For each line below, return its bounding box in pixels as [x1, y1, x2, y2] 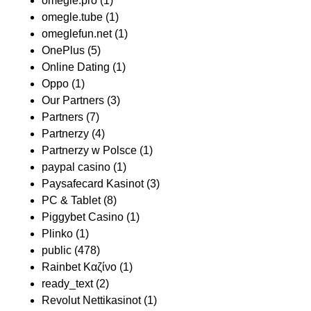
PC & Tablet [42, 194, 101, 206]
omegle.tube [42, 11, 103, 23]
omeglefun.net [42, 28, 112, 40]
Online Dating [42, 61, 110, 73]
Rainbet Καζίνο [42, 261, 117, 273]
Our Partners [42, 94, 104, 106]
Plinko [42, 228, 73, 239]
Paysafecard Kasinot [42, 178, 144, 190]
